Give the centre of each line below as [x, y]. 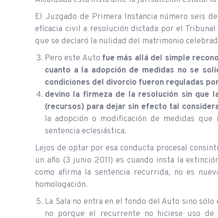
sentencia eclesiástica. [86, 131]
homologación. [61, 185]
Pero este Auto [74, 58]
